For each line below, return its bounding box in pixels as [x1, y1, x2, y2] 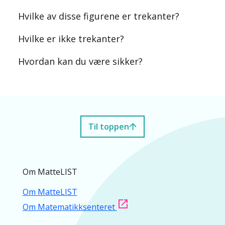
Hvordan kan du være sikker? [18, 55, 143, 68]
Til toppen [88, 121, 129, 133]
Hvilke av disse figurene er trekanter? [18, 10, 179, 23]
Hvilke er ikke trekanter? [18, 33, 124, 45]
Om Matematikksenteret [22, 201, 117, 213]
